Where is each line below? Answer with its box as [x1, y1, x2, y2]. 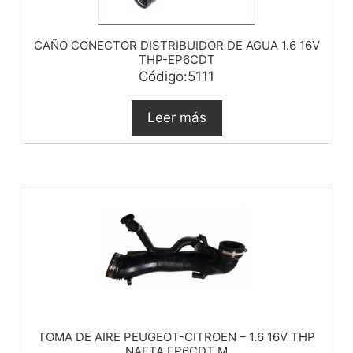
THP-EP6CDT [138, 51, 215, 67]
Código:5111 [139, 68, 214, 84]
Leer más [147, 109, 206, 125]
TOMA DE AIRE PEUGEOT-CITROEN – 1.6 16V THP [38, 329, 315, 344]
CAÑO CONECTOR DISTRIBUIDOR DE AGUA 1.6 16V [33, 37, 320, 53]
